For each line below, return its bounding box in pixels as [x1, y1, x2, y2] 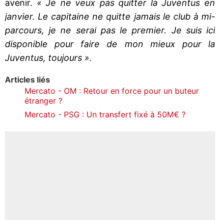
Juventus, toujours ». [5, 52, 92, 63]
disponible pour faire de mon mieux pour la [5, 38, 215, 49]
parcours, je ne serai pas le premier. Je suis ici [5, 25, 215, 35]
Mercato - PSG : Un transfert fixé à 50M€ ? [25, 109, 186, 119]
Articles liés [5, 74, 50, 84]
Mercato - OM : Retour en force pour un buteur [25, 85, 199, 96]
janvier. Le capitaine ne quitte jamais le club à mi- [5, 11, 215, 22]
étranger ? [25, 95, 62, 106]
